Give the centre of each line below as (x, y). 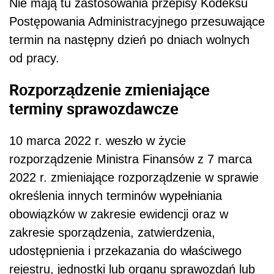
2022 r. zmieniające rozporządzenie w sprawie (134, 177)
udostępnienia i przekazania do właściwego (125, 250)
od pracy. (34, 58)
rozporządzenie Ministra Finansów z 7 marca (131, 159)
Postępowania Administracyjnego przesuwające (137, 21)
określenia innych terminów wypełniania (116, 195)
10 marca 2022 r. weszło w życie (98, 140)
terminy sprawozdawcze (94, 109)
